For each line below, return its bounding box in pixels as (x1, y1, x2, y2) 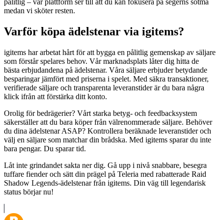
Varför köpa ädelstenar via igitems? (4, 25, 184, 38)
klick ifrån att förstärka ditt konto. (4, 92, 107, 101)
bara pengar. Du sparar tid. (4, 144, 86, 153)
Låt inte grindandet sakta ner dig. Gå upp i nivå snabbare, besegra (4, 161, 207, 169)
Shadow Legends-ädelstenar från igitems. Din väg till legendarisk (4, 178, 206, 187)
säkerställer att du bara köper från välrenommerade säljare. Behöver (4, 117, 212, 126)
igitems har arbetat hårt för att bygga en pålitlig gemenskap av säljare (4, 48, 216, 56)
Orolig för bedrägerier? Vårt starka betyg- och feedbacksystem (4, 109, 197, 117)
